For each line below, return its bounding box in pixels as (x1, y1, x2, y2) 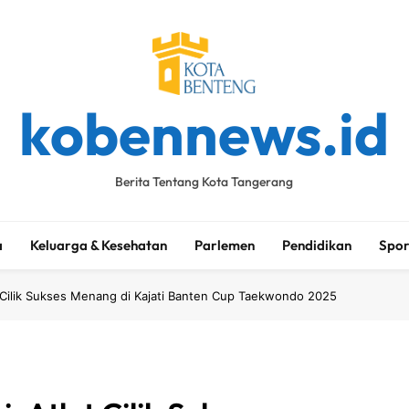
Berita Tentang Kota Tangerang (115, 173, 294, 190)
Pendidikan (282, 236, 352, 254)
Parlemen (194, 236, 256, 254)
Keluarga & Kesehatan (30, 236, 168, 254)
